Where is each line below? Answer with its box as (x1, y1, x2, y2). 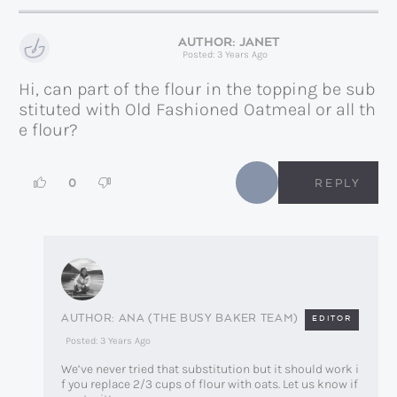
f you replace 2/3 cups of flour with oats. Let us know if (61, 377, 358, 393)
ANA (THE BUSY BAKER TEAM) (118, 309, 300, 325)
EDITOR (312, 313, 353, 324)
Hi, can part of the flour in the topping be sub (19, 79, 376, 100)
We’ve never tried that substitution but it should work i (61, 362, 359, 378)
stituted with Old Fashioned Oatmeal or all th (19, 99, 376, 121)
